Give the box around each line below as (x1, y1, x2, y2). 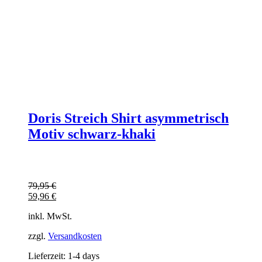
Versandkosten (48, 230, 102, 241)
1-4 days (68, 250, 99, 261)
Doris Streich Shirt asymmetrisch (28, 111, 229, 126)
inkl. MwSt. (28, 211, 72, 221)
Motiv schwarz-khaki (28, 126, 156, 142)
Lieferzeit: (28, 250, 68, 261)
